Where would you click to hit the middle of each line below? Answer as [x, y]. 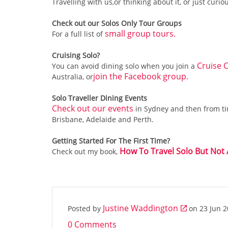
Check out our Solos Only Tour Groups [117, 23]
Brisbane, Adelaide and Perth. [103, 119]
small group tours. [140, 33]
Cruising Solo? [76, 55]
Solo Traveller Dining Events [99, 98]
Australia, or [73, 76]
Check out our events [93, 108]
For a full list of [78, 34]
